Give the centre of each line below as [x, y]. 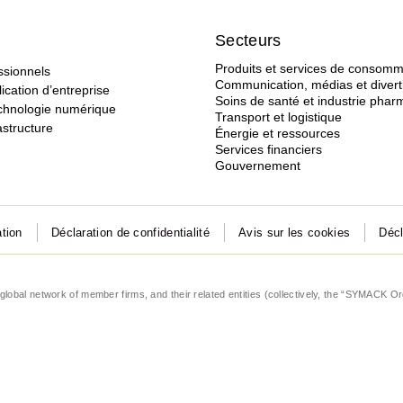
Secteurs [248, 40]
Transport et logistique [278, 117]
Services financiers [269, 149]
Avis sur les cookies [295, 233]
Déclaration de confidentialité [130, 233]
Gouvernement [258, 166]
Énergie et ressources [278, 133]
